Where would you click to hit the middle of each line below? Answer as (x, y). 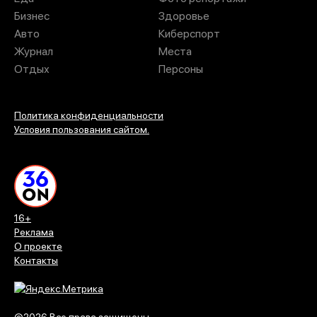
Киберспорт (189, 34)
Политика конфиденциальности (89, 116)
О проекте (38, 247)
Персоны (181, 69)
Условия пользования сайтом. (82, 130)
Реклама (34, 232)
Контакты (36, 261)
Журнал (34, 52)
